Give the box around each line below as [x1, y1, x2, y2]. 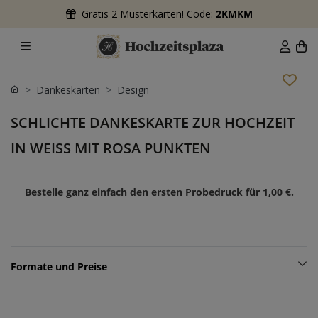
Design [117, 82, 149, 97]
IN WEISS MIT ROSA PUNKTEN [11, 138, 199, 158]
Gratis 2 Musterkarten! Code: [81, 7, 216, 21]
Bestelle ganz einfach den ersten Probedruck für [24, 185, 263, 199]
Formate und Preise [11, 259, 107, 273]
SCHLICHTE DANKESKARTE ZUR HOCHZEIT [11, 112, 295, 132]
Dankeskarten [36, 82, 100, 97]
